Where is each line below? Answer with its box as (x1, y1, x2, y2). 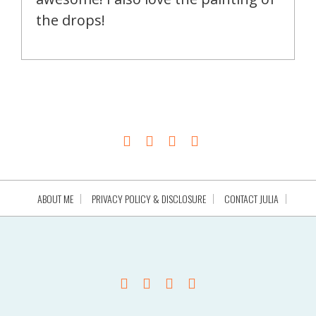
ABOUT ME (37, 191, 73, 207)
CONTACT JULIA (224, 191, 279, 207)
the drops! (36, 11, 105, 30)
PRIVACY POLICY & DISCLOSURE (91, 191, 206, 207)
